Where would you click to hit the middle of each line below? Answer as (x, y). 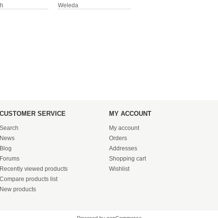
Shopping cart (127, 159)
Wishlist (119, 169)
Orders (118, 138)
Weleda (68, 5)
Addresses (123, 148)
